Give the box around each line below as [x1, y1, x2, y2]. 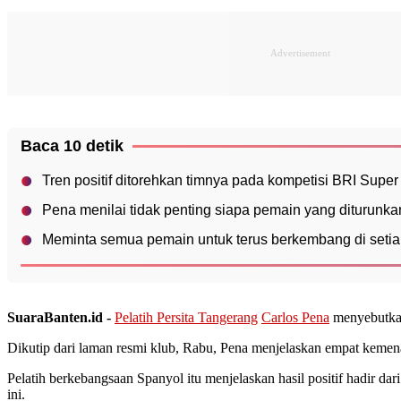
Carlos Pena [261, 309, 329, 325]
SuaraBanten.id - [7, 309, 115, 325]
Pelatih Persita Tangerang [115, 309, 258, 325]
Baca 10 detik [21, 136, 124, 155]
